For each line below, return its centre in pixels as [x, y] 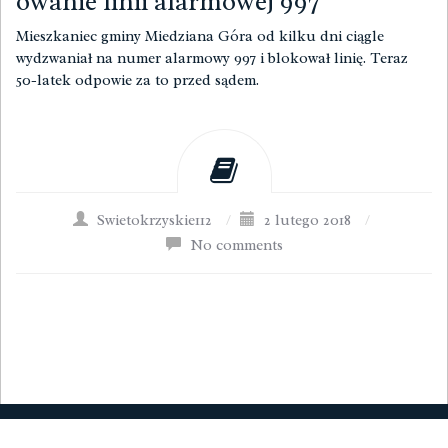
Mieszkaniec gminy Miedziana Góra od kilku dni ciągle [200, 36]
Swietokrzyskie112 [154, 220]
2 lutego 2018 [307, 220]
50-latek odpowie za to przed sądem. [139, 80]
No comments [236, 245]
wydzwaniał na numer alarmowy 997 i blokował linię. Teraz [212, 58]
